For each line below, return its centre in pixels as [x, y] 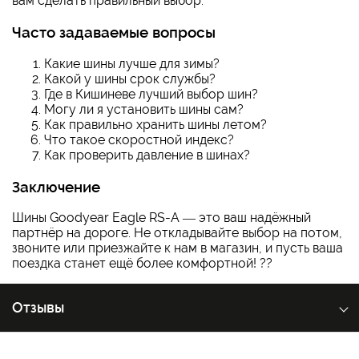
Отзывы [38, 308]
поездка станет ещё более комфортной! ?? [142, 264]
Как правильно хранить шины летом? [155, 124]
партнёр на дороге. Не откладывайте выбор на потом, [177, 233]
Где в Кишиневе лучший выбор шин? [151, 94]
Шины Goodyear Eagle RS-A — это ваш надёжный [161, 218]
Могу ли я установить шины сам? [144, 109]
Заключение [56, 186]
